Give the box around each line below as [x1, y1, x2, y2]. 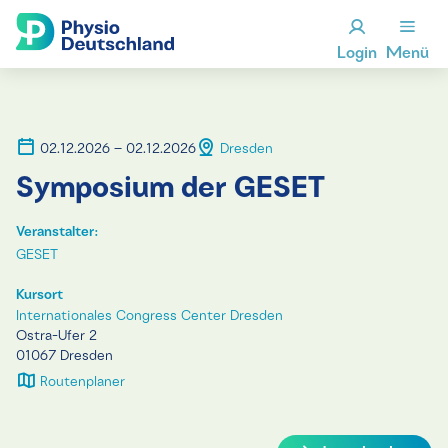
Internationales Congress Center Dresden [16, 310, 283, 323]
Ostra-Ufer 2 [16, 330, 97, 343]
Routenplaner [36, 376, 125, 389]
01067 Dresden [16, 350, 113, 363]
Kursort [16, 289, 63, 302]
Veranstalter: [16, 226, 99, 239]
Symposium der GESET [16, 176, 325, 203]
